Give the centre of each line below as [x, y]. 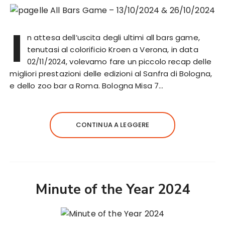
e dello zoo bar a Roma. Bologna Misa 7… [87, 85]
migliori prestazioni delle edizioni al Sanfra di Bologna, [111, 73]
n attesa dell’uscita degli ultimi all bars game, [113, 37]
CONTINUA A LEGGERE [113, 125]
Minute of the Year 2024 [113, 189]
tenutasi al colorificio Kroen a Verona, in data [113, 49]
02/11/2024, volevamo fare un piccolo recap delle [119, 61]
